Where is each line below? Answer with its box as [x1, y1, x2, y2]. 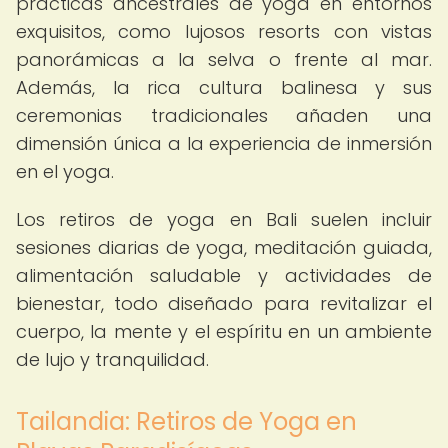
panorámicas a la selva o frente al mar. [16, 47, 432, 72]
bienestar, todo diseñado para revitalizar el [16, 291, 432, 316]
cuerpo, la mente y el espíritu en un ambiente [16, 319, 432, 344]
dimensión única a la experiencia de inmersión [16, 131, 432, 156]
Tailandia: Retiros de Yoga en [16, 405, 357, 438]
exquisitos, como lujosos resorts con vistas [16, 19, 432, 44]
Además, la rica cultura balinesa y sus [16, 75, 432, 100]
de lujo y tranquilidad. [16, 347, 209, 372]
